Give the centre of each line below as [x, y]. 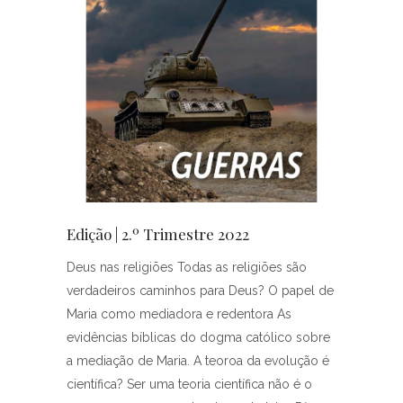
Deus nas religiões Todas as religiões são [187, 267]
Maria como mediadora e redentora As [179, 313]
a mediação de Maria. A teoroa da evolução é [198, 360]
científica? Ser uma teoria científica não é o [189, 384]
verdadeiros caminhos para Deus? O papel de [200, 290]
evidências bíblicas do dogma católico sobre [198, 337]
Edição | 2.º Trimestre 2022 [158, 233]
